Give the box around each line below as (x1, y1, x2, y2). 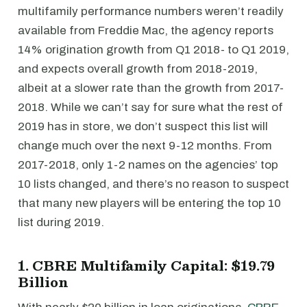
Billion (18, 270, 69, 293)
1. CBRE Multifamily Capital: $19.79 (18, 254, 275, 276)
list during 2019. (18, 215, 104, 229)
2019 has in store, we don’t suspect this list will (18, 119, 268, 133)
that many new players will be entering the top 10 (18, 196, 281, 210)
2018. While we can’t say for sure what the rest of (18, 100, 283, 114)
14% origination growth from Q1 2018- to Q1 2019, (18, 42, 289, 56)
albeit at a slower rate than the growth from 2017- (18, 81, 284, 95)
